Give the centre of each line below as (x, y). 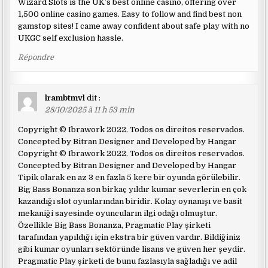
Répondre (36, 57)
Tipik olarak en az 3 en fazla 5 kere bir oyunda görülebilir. (130, 177)
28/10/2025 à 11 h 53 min (90, 109)
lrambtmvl (65, 98)
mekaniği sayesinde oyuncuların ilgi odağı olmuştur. (118, 213)
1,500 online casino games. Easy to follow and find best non (130, 14)
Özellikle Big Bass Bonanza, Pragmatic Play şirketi (115, 225)
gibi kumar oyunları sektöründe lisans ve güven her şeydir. (132, 249)
